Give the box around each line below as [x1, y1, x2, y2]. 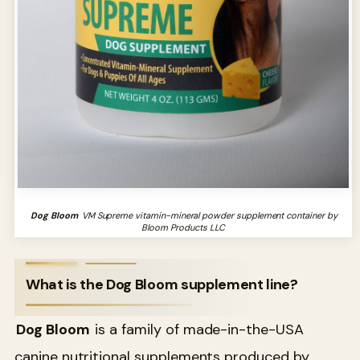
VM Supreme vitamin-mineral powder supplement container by [79, 209, 337, 221]
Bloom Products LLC [141, 221, 225, 233]
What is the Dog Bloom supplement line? [26, 274, 298, 294]
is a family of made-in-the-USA [91, 319, 304, 339]
